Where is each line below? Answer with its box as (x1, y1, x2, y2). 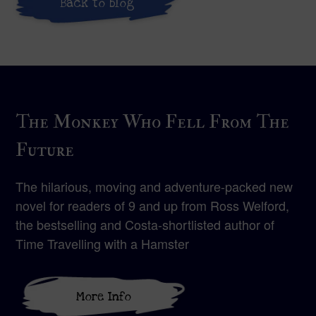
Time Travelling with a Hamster (16, 234, 190, 253)
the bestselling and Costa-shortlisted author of (16, 215, 275, 233)
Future (16, 138, 75, 162)
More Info (76, 288, 132, 305)
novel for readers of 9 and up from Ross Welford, (16, 196, 290, 214)
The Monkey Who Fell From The (16, 110, 290, 133)
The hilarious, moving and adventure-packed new (16, 177, 293, 195)
